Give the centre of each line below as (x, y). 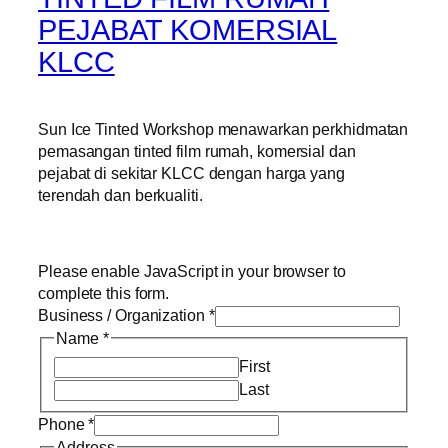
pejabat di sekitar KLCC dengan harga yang (191, 172)
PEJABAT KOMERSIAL (188, 29)
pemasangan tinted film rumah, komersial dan (197, 150)
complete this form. (104, 293)
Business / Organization (123, 315)
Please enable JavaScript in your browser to (192, 271)
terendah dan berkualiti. (120, 194)
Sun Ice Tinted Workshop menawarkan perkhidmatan (223, 128)
